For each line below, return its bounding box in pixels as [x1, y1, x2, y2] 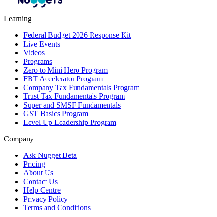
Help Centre [23, 186, 61, 195]
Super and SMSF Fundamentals [23, 101, 121, 109]
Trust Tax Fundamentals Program [23, 92, 125, 101]
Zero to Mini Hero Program [23, 66, 108, 75]
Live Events [23, 40, 60, 48]
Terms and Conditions [23, 203, 91, 212]
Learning [4, 15, 31, 23]
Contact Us [23, 177, 58, 186]
